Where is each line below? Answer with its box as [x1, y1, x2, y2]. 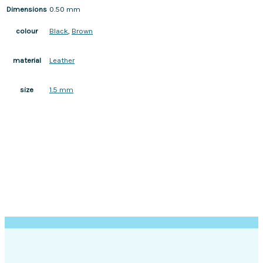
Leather [49, 56, 75, 65]
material [12, 56, 41, 65]
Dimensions [6, 5, 47, 14]
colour [16, 26, 38, 36]
